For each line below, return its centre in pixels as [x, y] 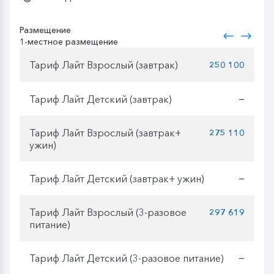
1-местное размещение [69, 42]
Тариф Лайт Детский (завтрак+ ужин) [117, 178]
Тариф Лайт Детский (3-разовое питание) [127, 258]
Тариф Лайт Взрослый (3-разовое [108, 212]
